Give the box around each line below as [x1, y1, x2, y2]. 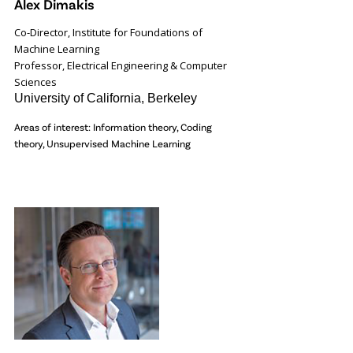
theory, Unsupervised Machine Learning [13, 137, 191, 150]
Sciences [13, 75, 57, 89]
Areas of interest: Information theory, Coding [13, 121, 212, 133]
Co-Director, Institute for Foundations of [13, 25, 203, 39]
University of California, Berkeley [13, 91, 197, 105]
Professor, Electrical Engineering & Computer [13, 58, 227, 72]
